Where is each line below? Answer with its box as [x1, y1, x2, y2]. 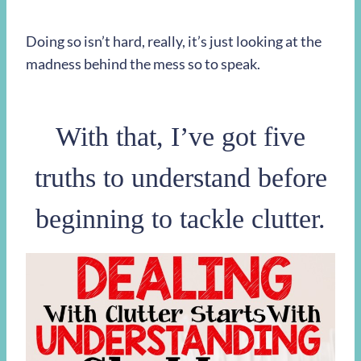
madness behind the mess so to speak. [26, 55, 260, 73]
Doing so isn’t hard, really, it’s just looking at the [26, 32, 322, 51]
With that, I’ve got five [56, 122, 305, 152]
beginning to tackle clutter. [35, 204, 326, 234]
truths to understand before [34, 163, 327, 193]
